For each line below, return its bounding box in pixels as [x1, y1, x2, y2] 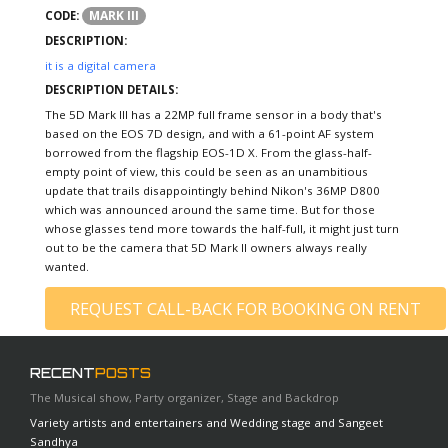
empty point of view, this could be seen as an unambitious [45, 164, 368, 180]
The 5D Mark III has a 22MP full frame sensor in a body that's [45, 107, 382, 123]
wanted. [45, 259, 89, 275]
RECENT [30, 364, 95, 382]
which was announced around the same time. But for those [45, 202, 375, 218]
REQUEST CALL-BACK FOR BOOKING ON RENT [70, 297, 421, 320]
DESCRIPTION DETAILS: [45, 82, 178, 98]
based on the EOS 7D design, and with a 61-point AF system [45, 126, 374, 142]
